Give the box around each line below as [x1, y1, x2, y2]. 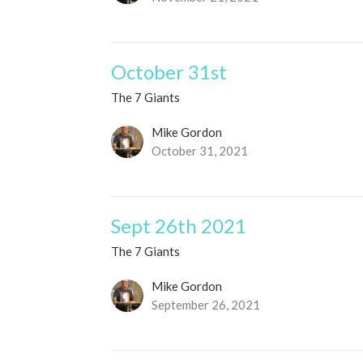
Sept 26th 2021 [111, 214, 247, 238]
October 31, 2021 [152, 143, 249, 159]
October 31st [111, 60, 228, 84]
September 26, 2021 [152, 297, 261, 313]
